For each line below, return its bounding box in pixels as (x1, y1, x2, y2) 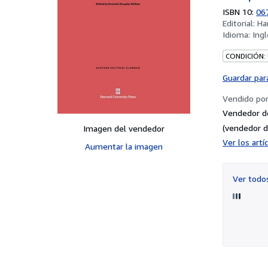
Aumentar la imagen (85, 141, 163, 151)
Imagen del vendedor (83, 123, 165, 133)
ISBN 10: (223, 6, 256, 17)
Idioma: (223, 29, 252, 39)
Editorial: (223, 17, 257, 28)
